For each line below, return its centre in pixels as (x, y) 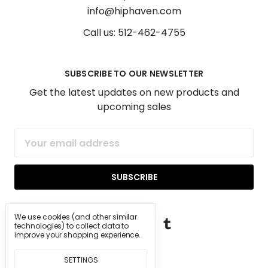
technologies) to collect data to (72, 226)
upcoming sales (134, 107)
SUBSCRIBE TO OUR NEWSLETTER (134, 74)
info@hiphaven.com (134, 11)
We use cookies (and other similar (76, 217)
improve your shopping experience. (78, 235)
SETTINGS (81, 260)
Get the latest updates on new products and (134, 92)
